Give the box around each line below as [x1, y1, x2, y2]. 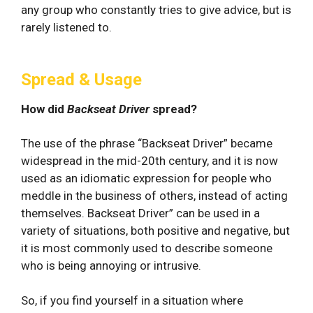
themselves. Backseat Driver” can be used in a [21, 205, 260, 220]
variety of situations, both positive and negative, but [21, 223, 290, 238]
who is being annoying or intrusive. [21, 258, 201, 272]
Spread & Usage [21, 69, 142, 89]
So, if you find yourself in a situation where [21, 293, 243, 307]
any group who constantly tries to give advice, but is [21, 2, 291, 17]
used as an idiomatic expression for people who [21, 170, 272, 185]
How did [21, 101, 67, 116]
